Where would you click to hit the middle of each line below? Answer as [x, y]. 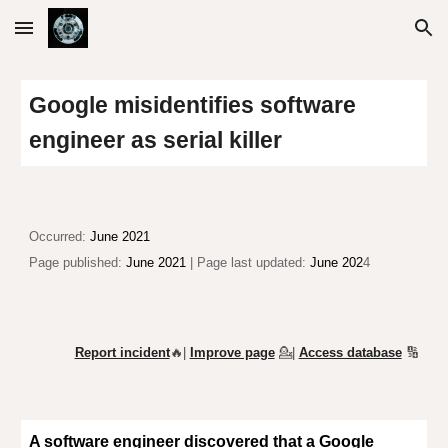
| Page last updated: [248, 262]
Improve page [232, 352]
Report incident [122, 352]
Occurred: [58, 236]
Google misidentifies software [193, 105]
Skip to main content [87, 37]
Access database [350, 352]
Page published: [78, 262]
